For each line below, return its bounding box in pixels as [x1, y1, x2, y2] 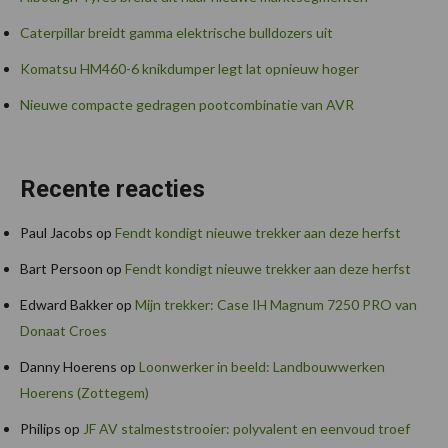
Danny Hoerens [20, 358, 117, 376]
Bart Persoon [20, 260, 103, 278]
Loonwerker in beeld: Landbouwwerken [139, 358, 385, 376]
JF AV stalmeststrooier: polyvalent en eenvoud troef [83, 420, 410, 438]
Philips [20, 420, 61, 438]
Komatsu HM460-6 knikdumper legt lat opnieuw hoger [20, 60, 359, 78]
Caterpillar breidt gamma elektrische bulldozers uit [20, 24, 333, 42]
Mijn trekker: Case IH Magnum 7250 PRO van [135, 296, 417, 314]
